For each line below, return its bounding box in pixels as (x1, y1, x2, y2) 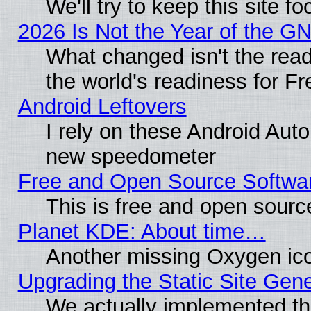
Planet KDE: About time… (17, 219, 266, 244)
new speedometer (45, 144, 216, 169)
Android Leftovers (17, 94, 187, 119)
